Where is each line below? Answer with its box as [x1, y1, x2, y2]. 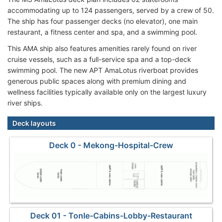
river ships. [7, 98, 43, 107]
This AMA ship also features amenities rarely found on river [7, 44, 197, 53]
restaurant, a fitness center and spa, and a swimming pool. [7, 27, 197, 36]
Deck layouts [12, 118, 56, 127]
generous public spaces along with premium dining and [7, 76, 186, 85]
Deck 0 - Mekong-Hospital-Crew [49, 140, 173, 150]
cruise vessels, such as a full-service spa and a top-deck [7, 55, 191, 63]
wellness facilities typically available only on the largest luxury [7, 87, 207, 96]
